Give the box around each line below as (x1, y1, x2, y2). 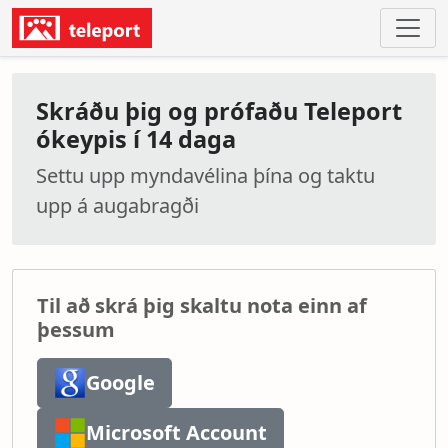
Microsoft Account (86, 419, 267, 446)
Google (86, 369, 155, 396)
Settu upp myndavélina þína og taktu (36, 162, 375, 189)
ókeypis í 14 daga (36, 123, 236, 155)
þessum (37, 316, 115, 343)
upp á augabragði (36, 192, 199, 219)
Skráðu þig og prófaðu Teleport (36, 95, 402, 127)
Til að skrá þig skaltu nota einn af (37, 292, 367, 319)
